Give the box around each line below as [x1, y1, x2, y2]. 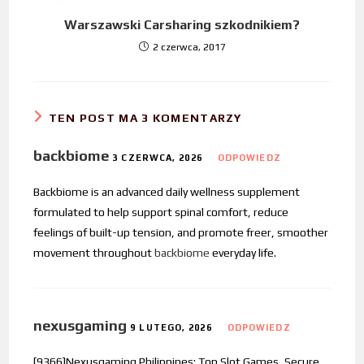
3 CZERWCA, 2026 [112, 153, 202, 163]
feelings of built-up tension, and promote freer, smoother [33, 226, 329, 240]
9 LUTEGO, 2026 [130, 323, 212, 333]
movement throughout [33, 246, 155, 260]
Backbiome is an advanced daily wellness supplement [33, 185, 301, 199]
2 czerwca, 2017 [152, 41, 226, 54]
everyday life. [210, 246, 277, 260]
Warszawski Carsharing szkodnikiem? [64, 17, 300, 33]
